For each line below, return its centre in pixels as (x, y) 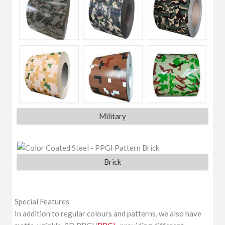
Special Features (42, 201)
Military (113, 116)
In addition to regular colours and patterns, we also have (108, 213)
